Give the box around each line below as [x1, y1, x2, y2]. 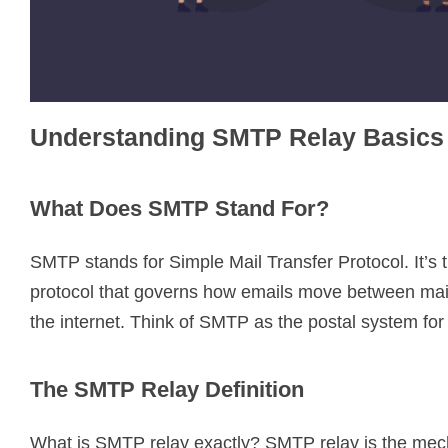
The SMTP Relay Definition [30, 376, 304, 402]
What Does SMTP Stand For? [30, 195, 329, 221]
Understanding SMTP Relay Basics [30, 122, 444, 151]
